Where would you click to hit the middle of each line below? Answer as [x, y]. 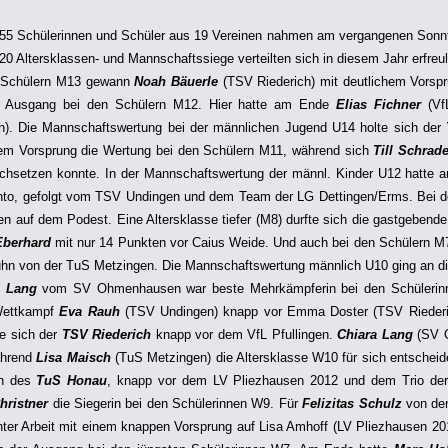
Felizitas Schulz [352, 403]
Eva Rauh [89, 311]
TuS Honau [72, 380]
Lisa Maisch [71, 357]
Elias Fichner [378, 104]
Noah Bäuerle [176, 81]
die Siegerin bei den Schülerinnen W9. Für [177, 403]
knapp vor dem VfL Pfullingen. [244, 334]
